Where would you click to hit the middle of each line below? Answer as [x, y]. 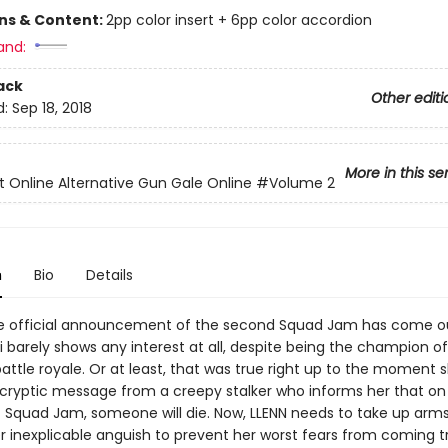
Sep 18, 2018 [51, 108]
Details [109, 275]
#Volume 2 [295, 183]
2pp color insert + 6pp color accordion [238, 20]
